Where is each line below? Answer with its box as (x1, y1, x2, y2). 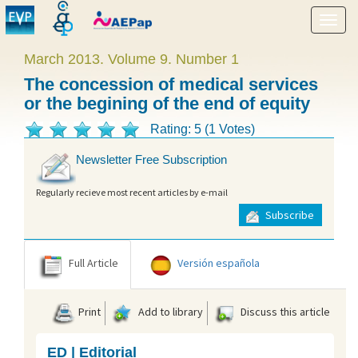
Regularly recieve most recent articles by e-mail (36, 185, 228, 198)
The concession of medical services (24, 74, 318, 94)
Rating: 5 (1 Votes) (150, 122, 255, 136)
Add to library (136, 304, 203, 319)
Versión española (177, 255, 260, 270)
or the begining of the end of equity (24, 93, 310, 113)
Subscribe (263, 208, 314, 223)
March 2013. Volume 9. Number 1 (24, 51, 239, 67)
